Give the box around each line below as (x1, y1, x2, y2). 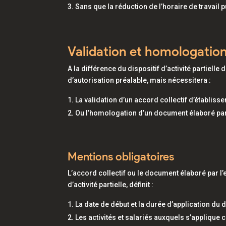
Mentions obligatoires (68, 150, 175, 163)
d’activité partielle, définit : (68, 181, 154, 189)
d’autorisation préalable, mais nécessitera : (68, 76, 211, 84)
